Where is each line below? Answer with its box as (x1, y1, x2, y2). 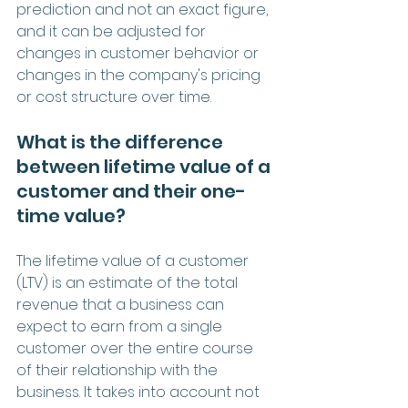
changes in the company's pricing (16, 64, 264, 86)
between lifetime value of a (16, 153, 274, 179)
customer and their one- (16, 178, 246, 204)
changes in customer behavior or (16, 42, 262, 64)
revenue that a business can (16, 293, 228, 315)
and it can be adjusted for (16, 20, 209, 42)
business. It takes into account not (16, 381, 263, 403)
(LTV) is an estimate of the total (16, 271, 241, 293)
